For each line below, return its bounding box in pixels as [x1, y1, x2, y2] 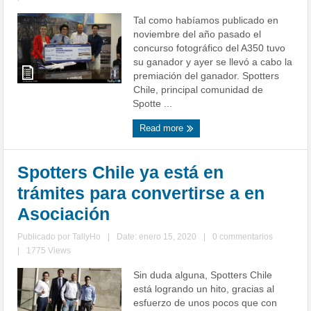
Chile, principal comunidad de [133, 84, 264, 96]
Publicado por [17, 232, 73, 242]
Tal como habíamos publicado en [133, 15, 279, 26]
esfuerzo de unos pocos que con [133, 297, 278, 309]
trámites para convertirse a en [17, 183, 265, 203]
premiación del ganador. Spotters [133, 70, 280, 82]
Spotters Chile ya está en [17, 162, 224, 183]
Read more [140, 123, 187, 134]
